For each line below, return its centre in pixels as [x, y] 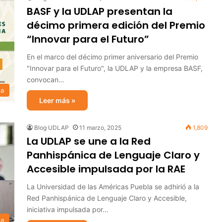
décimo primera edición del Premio [116, 25]
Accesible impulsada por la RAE [106, 169]
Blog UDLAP [52, 128]
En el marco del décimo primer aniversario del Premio [112, 57]
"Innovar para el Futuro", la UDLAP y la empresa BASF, [115, 68]
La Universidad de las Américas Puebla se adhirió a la [113, 187]
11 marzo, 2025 [100, 128]
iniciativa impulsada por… [68, 209]
